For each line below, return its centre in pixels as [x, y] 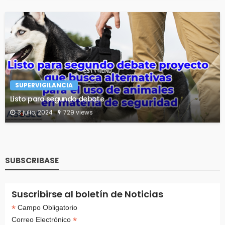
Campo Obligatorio [46, 208]
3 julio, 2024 [35, 113]
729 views [78, 113]
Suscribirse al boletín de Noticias [87, 194]
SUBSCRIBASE [32, 161]
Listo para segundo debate [57, 99]
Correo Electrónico [42, 220]
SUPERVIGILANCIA [44, 85]
